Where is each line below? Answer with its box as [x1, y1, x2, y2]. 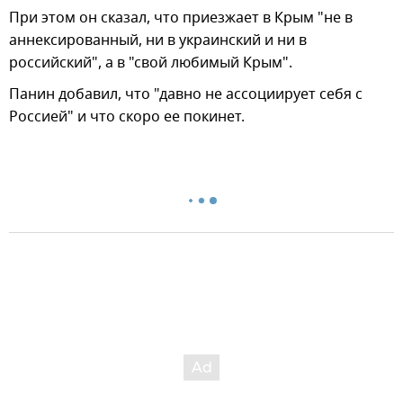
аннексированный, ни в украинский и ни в [9, 29, 307, 51]
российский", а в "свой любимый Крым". [9, 51, 292, 74]
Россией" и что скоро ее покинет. [9, 105, 245, 128]
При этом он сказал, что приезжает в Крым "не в [9, 6, 353, 29]
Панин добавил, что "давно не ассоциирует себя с [9, 83, 363, 105]
